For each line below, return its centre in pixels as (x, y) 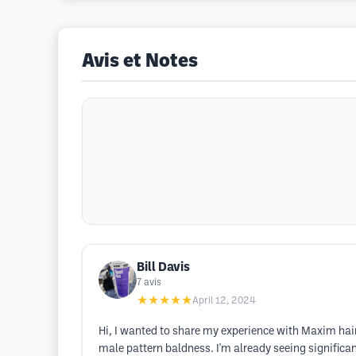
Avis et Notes (140, 62)
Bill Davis (163, 267)
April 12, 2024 (224, 301)
